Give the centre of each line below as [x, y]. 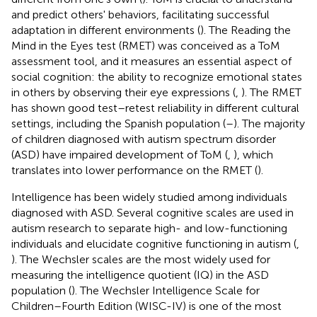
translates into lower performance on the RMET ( [134, 170]
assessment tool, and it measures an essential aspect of [151, 61]
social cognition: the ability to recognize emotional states [157, 76]
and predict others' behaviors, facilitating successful [140, 14]
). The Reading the [246, 30]
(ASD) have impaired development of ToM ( [120, 154]
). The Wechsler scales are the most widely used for [141, 259]
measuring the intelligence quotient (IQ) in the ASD [140, 275]
